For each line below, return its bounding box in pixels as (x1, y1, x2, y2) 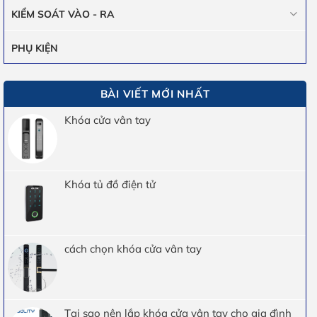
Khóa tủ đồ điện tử (64, 177, 156, 191)
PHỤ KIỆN (11, 41, 58, 54)
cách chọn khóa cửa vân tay (64, 241, 202, 255)
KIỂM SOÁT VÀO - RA (11, 8, 115, 21)
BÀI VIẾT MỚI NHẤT (100, 86, 210, 100)
